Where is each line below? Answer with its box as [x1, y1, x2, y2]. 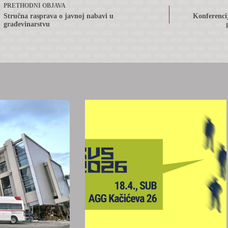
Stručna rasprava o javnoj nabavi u [4, 12, 113, 20]
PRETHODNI [4, 2, 42, 9]
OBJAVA [42, 2, 66, 9]
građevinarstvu [4, 20, 50, 28]
